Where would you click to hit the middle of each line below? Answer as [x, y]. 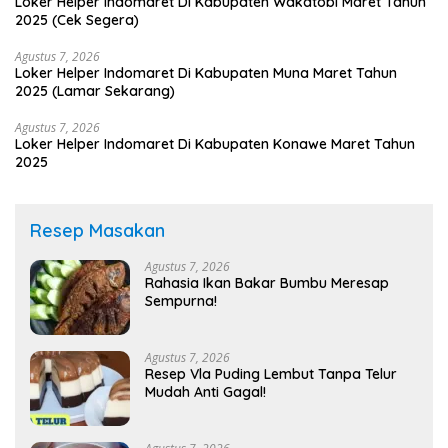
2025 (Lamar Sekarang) [95, 91]
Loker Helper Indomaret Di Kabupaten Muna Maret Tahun [206, 73]
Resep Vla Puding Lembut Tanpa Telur [271, 374]
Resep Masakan [97, 231]
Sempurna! [181, 301]
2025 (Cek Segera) [77, 20]
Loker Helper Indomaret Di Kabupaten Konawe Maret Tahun [215, 144]
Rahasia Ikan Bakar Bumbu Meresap [267, 283]
